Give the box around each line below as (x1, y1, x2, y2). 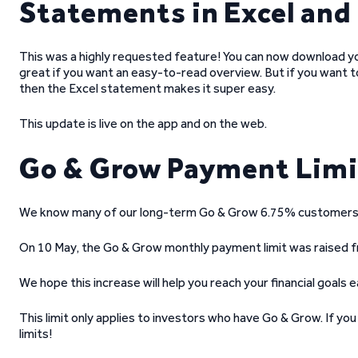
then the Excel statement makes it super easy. (19, 81, 276, 97)
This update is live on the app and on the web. (19, 116, 267, 132)
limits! (19, 326, 52, 342)
